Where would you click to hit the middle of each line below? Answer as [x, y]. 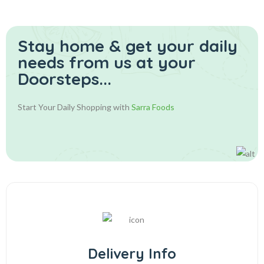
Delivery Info [132, 253]
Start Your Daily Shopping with [75, 107]
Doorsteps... [65, 79]
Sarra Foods [153, 107]
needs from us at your [107, 62]
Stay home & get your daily [128, 46]
